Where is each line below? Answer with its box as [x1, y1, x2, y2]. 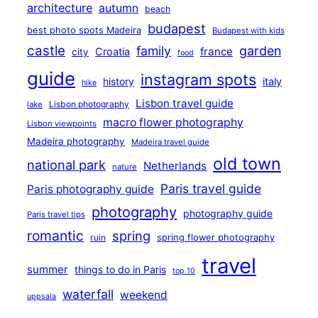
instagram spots [141, 70, 256, 89]
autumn [99, 1, 138, 16]
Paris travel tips [27, 209, 85, 220]
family [136, 43, 171, 59]
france [200, 45, 233, 59]
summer [27, 263, 68, 277]
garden [239, 43, 281, 59]
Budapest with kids [212, 26, 285, 36]
